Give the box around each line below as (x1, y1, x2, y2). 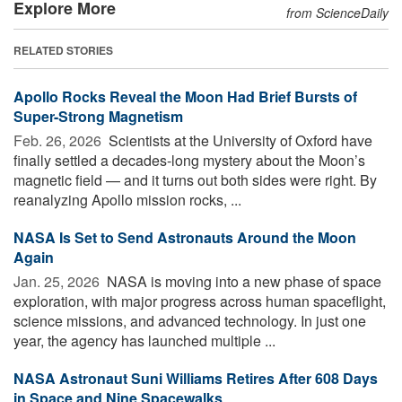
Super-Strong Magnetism (13, 105, 183, 127)
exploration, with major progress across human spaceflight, (13, 290, 386, 311)
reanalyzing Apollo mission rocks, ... (13, 188, 241, 210)
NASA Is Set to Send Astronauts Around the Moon (13, 226, 356, 248)
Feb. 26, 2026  (13, 129, 105, 151)
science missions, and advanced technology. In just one (13, 310, 366, 331)
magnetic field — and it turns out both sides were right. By (13, 169, 377, 190)
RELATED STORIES (13, 41, 113, 58)
